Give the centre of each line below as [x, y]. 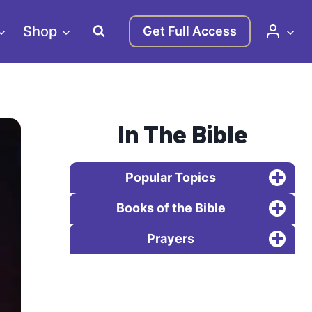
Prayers [171, 239]
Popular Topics [171, 177]
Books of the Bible [171, 208]
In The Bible [182, 133]
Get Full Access [190, 31]
